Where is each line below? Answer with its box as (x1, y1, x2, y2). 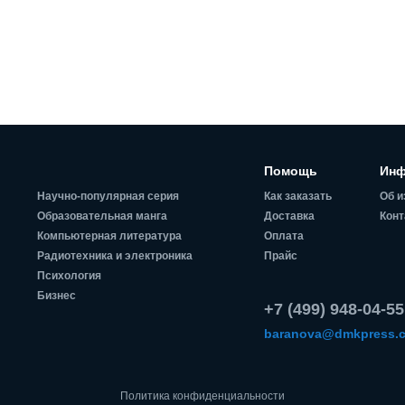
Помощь (263, 163, 317, 178)
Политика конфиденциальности (119, 389, 285, 402)
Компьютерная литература (36, 229, 182, 242)
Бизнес (36, 288, 76, 302)
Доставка (263, 209, 315, 222)
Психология (36, 268, 101, 282)
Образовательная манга (36, 209, 167, 222)
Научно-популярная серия (36, 189, 179, 202)
